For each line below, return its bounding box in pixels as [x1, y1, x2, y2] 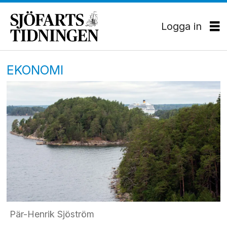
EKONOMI [7, 62, 64, 78]
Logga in [161, 20, 202, 32]
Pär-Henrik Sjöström [9, 208, 94, 219]
